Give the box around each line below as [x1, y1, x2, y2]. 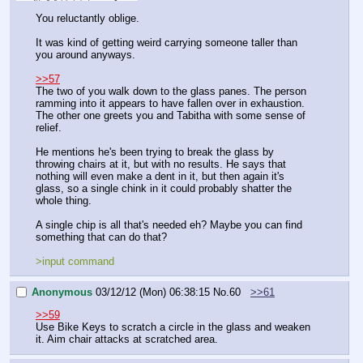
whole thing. [36, 194, 95, 207]
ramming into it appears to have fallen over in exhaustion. [36, 96, 305, 109]
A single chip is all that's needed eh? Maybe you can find [36, 218, 302, 231]
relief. [36, 121, 62, 134]
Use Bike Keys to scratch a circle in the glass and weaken [36, 321, 310, 334]
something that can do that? [36, 230, 167, 243]
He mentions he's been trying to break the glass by [36, 145, 274, 158]
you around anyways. [36, 48, 135, 61]
